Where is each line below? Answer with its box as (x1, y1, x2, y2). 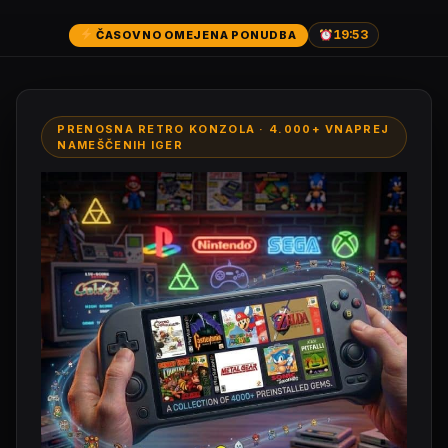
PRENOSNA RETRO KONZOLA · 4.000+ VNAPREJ (57, 122, 390, 136)
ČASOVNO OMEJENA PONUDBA (93, 27, 297, 42)
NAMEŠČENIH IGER (57, 138, 183, 152)
